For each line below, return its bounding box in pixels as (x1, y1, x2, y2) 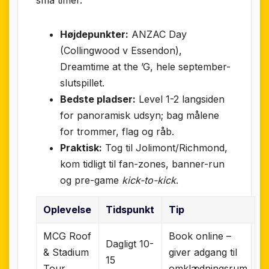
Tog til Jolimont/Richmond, (102, 142, 228, 154)
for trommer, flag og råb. (60, 125, 174, 138)
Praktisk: (60, 142, 102, 154)
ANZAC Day (128, 28, 187, 41)
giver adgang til (169, 246, 238, 258)
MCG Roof (43, 229, 92, 242)
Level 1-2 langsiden (136, 93, 225, 106)
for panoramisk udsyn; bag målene (60, 109, 219, 122)
